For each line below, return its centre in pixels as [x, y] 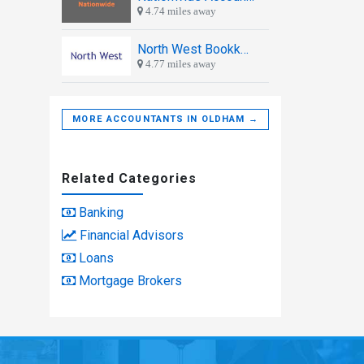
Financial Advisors [132, 235]
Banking [101, 212]
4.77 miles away [180, 63]
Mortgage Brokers [130, 280]
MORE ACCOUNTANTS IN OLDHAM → [165, 119]
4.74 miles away [180, 11]
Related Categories [129, 178]
